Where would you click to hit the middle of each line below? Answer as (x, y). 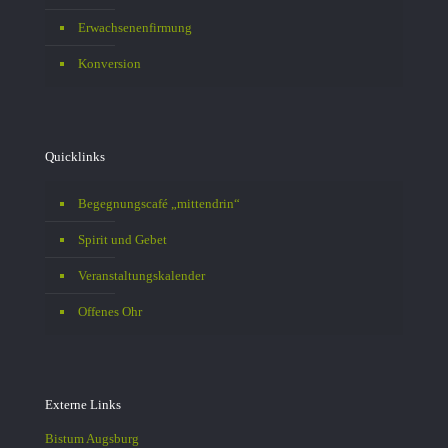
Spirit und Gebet (122, 239)
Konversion (109, 63)
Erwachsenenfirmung (135, 27)
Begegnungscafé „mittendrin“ (159, 203)
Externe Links (83, 404)
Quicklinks (75, 156)
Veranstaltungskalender (141, 275)
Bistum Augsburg (92, 438)
